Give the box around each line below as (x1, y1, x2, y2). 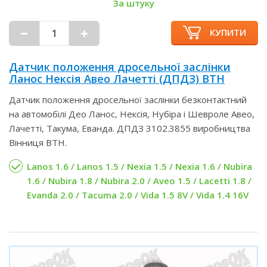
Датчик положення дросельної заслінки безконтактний (9, 94, 247, 105)
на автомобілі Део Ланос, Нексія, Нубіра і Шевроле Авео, (9, 108, 254, 120)
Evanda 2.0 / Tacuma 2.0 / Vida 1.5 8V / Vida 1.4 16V (27, 189, 249, 201)
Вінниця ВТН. (9, 136, 67, 148)
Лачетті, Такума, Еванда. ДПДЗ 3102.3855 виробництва (9, 122, 250, 134)
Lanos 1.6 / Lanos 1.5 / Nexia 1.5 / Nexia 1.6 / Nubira (27, 160, 252, 172)
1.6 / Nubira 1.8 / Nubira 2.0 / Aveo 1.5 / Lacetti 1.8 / (27, 175, 252, 187)
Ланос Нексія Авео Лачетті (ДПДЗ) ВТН (9, 72, 225, 86)
